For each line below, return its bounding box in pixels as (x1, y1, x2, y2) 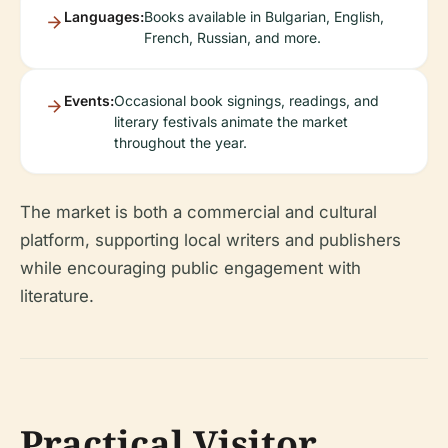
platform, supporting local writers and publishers (20, 230, 401, 250)
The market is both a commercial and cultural (20, 202, 377, 222)
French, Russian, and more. (144, 29, 321, 46)
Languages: (64, 8, 144, 25)
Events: (64, 92, 114, 109)
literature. (20, 286, 94, 306)
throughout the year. (114, 134, 247, 151)
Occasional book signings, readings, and (114, 92, 379, 109)
